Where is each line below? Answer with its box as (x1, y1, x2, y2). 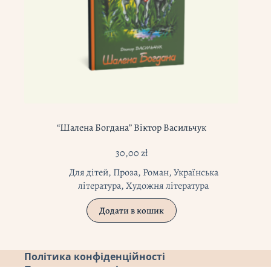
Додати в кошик (99, 204, 164, 217)
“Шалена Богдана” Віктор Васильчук (56, 121, 206, 135)
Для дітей (68, 166, 108, 180)
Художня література (126, 179, 209, 193)
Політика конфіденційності (24, 250, 165, 264)
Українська (173, 166, 218, 180)
